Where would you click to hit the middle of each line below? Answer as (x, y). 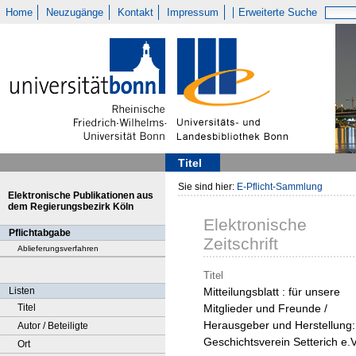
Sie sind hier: (207, 187)
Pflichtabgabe (40, 233)
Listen (22, 291)
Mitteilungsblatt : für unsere (272, 292)
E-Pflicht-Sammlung (280, 187)
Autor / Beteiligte (53, 326)
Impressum (193, 12)
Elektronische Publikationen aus (81, 195)
